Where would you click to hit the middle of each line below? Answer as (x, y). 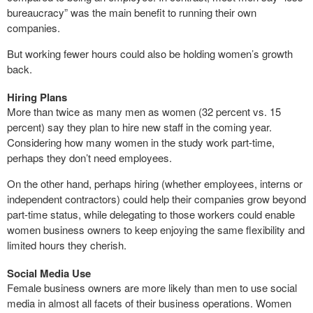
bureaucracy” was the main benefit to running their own (132, 13)
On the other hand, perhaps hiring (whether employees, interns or (155, 184)
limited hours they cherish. (67, 245)
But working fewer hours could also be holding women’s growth (150, 54)
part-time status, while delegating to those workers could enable (151, 214)
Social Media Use (49, 274)
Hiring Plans (37, 97)
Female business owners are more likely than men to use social (152, 288)
